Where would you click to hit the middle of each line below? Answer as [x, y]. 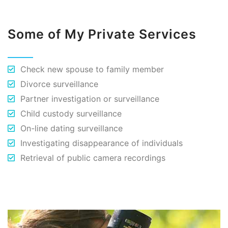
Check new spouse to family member [92, 69]
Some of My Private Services [102, 34]
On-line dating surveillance [72, 129]
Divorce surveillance [59, 84]
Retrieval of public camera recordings [93, 158]
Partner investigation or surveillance [90, 99]
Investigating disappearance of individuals [102, 143]
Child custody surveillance [71, 114]
